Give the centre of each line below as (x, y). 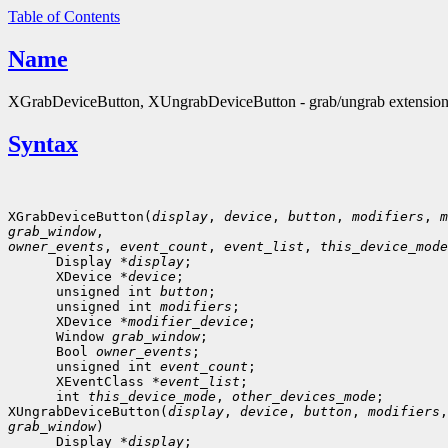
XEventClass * (84, 381)
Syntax (43, 143)
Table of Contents (64, 16)
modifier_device (188, 321)
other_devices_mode (304, 396)
